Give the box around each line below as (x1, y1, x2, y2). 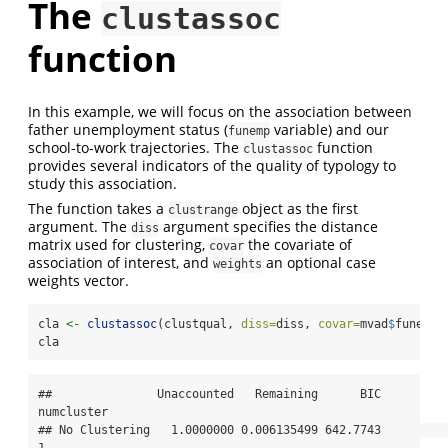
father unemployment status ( (28, 119, 228, 139)
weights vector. (28, 270, 129, 290)
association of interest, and (28, 252, 213, 272)
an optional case (262, 252, 376, 272)
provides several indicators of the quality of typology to (28, 155, 396, 175)
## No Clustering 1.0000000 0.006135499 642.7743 (38, 422, 381, 437)
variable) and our (270, 119, 389, 139)
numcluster (38, 404, 108, 419)
